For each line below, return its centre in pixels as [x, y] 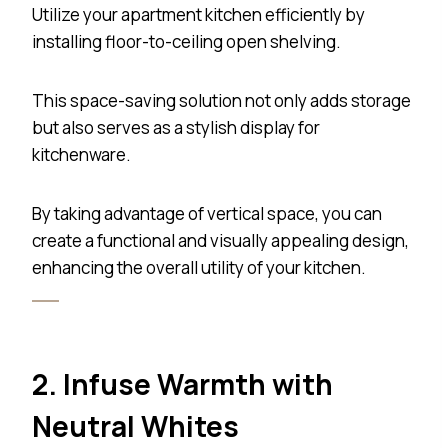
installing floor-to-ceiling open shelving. [188, 41]
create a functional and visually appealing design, [220, 240]
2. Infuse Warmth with [182, 383]
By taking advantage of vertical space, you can [207, 213]
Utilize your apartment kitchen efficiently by [198, 14]
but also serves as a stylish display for [176, 127]
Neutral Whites [135, 425]
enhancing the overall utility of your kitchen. [199, 267]
